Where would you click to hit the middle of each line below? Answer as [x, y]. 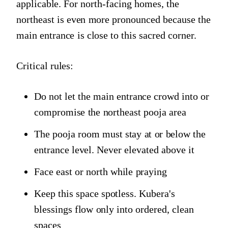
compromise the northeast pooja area [110, 112]
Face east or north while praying [101, 171]
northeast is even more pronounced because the [113, 19]
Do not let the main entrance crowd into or [122, 96]
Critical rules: [45, 65]
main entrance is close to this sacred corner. [106, 35]
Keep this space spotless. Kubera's [105, 193]
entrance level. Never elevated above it [114, 149]
